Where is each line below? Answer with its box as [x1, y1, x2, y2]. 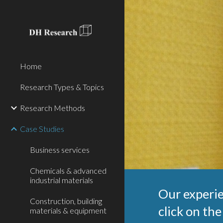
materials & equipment [30, 206, 107, 215]
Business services [30, 145, 90, 154]
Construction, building [30, 196, 102, 206]
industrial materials [30, 175, 93, 185]
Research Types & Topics [20, 82, 104, 92]
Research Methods [20, 103, 85, 112]
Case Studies [20, 124, 64, 133]
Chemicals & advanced [30, 166, 107, 175]
